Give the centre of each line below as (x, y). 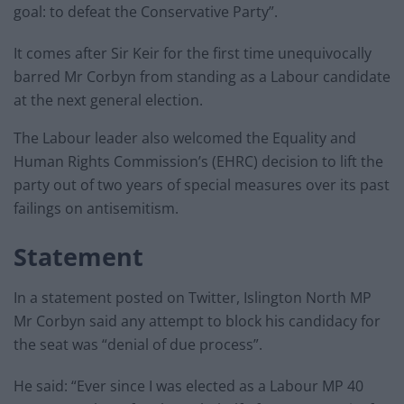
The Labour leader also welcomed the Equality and (185, 138)
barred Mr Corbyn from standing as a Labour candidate (202, 77)
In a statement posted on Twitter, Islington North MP (193, 297)
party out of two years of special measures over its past (202, 185)
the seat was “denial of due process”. (138, 344)
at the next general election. (108, 101)
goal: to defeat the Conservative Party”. (146, 12)
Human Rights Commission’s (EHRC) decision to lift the (198, 162)
